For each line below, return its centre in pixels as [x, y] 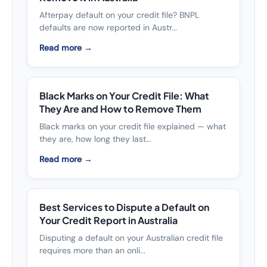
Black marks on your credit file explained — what [133, 126]
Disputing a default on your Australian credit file [131, 238]
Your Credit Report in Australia [108, 220]
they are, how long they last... [95, 139]
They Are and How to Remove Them [120, 109]
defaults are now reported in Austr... [108, 27]
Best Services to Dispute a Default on [124, 207]
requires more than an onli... [92, 250]
